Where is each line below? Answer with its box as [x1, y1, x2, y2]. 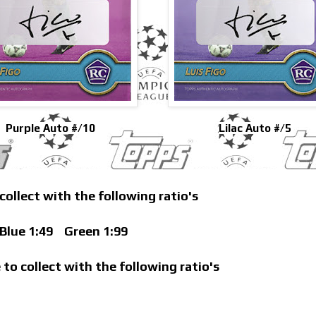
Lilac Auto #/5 [219, 122, 291, 135]
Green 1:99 [53, 224, 128, 239]
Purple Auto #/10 [5, 122, 95, 135]
